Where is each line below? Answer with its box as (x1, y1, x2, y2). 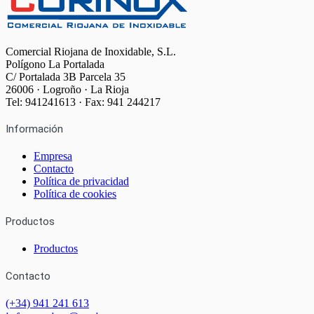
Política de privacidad (34, 175, 129, 188)
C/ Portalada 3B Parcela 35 (6, 70, 125, 83)
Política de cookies (34, 188, 116, 200)
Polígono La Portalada (6, 57, 104, 70)
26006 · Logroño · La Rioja (6, 83, 129, 95)
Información (6, 123, 63, 136)
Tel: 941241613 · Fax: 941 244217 (6, 95, 161, 108)
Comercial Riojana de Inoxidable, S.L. (6, 45, 176, 57)
